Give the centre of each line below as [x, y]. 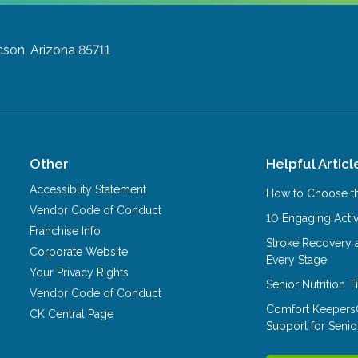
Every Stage [297, 260]
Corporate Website [79, 252]
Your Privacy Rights [80, 273]
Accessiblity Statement [88, 190]
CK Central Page [72, 314]
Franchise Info [66, 231]
